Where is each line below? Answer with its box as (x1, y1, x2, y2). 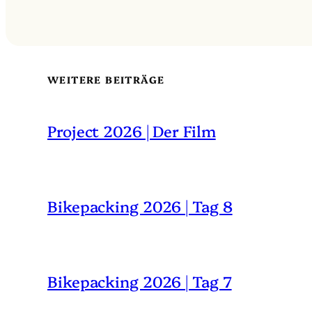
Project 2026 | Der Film (47, 120, 216, 142)
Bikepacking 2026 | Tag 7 (47, 270, 232, 292)
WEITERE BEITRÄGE (47, 72, 165, 87)
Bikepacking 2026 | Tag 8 (47, 195, 233, 217)
